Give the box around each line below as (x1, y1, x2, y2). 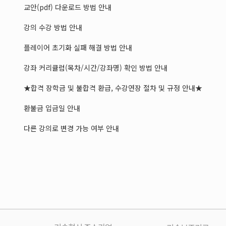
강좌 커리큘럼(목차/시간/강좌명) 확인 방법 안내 (24, 62, 167, 73)
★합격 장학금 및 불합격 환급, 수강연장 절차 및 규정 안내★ (24, 82, 202, 93)
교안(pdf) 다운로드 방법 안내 (24, 2, 111, 12)
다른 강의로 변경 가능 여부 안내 (24, 123, 119, 133)
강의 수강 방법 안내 (24, 22, 82, 32)
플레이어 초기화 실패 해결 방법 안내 (24, 42, 132, 52)
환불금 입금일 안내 (24, 102, 80, 113)
